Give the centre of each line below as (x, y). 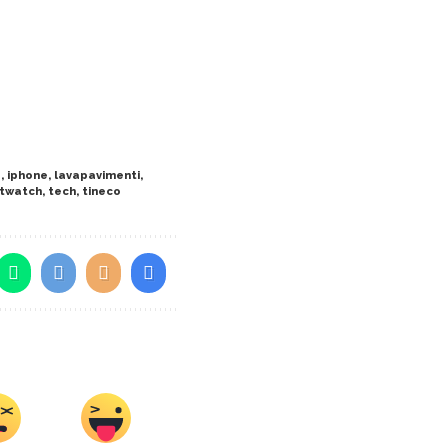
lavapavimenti (97, 175)
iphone (27, 175)
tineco (101, 191)
